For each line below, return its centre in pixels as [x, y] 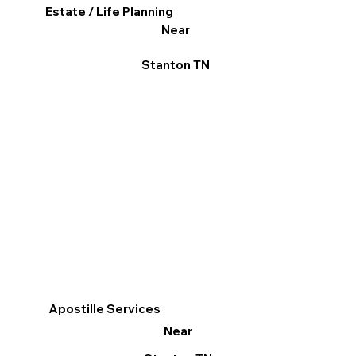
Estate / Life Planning [110, 12]
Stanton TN [175, 65]
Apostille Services [105, 309]
